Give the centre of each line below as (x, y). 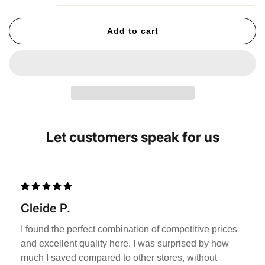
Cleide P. (46, 209)
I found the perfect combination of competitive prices (129, 230)
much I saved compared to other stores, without (119, 258)
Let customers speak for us (132, 138)
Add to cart (132, 31)
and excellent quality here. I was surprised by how (125, 244)
